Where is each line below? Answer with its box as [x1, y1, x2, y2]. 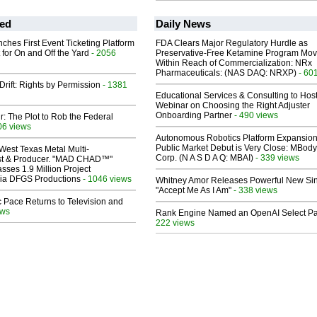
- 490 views [232, 110, 278, 120]
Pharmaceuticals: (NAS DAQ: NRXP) [156, 68, 296, 79]
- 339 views [253, 153, 299, 163]
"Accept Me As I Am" [156, 185, 231, 196]
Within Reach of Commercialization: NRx [156, 58, 312, 69]
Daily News [156, 18, 211, 30]
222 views [156, 218, 195, 228]
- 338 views [231, 185, 277, 195]
